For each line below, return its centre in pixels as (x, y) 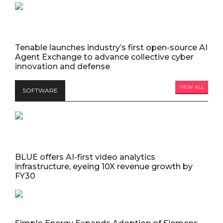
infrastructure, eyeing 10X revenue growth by (104, 167)
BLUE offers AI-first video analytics (85, 157)
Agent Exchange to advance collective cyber (104, 57)
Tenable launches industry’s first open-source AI (111, 48)
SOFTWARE (40, 91)
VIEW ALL (192, 87)
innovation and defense (62, 67)
